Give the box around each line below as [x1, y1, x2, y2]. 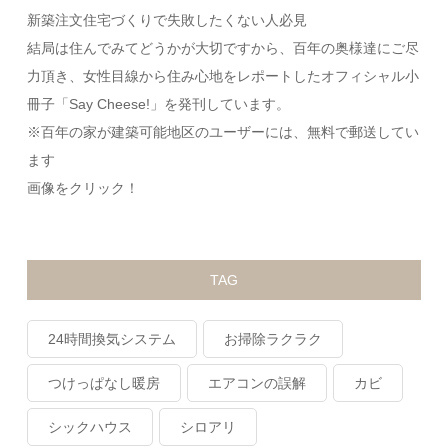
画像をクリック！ [27, 179, 140, 196]
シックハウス [48, 418, 133, 435]
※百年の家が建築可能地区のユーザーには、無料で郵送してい [27, 123, 420, 140]
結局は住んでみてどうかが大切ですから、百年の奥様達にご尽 [27, 39, 420, 56]
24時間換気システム [48, 330, 177, 347]
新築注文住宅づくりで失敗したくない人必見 [27, 11, 308, 28]
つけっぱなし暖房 [48, 374, 161, 391]
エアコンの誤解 [208, 374, 307, 391]
